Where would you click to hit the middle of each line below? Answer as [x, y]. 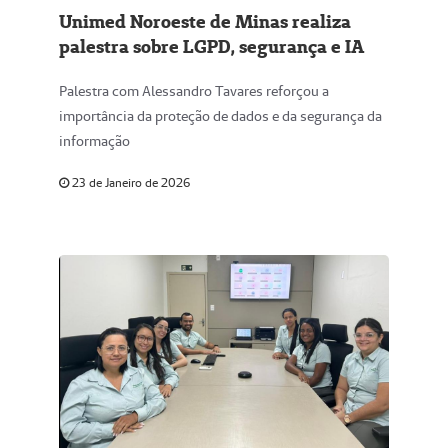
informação [94, 141]
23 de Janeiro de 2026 [129, 182]
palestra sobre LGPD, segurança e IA [212, 46]
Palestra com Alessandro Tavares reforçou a [194, 91]
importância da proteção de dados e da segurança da [220, 116]
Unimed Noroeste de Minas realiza [205, 21]
